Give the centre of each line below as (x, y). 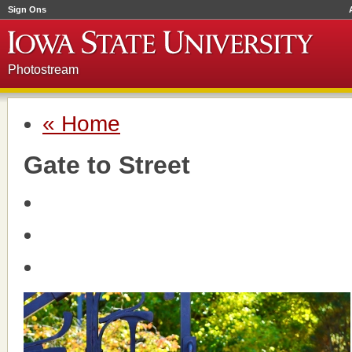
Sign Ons (27, 9)
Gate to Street (107, 165)
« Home (81, 124)
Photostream (43, 70)
